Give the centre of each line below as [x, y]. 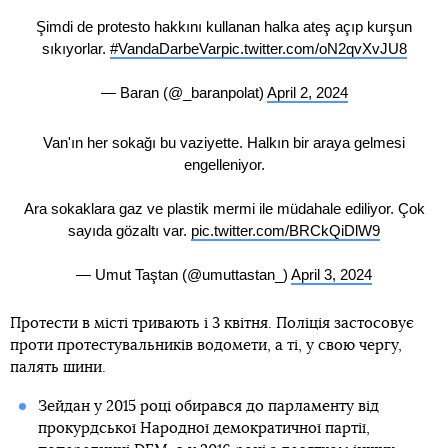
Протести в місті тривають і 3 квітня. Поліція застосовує [212, 324]
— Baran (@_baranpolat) [183, 93]
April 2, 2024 [307, 93]
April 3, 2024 [331, 274]
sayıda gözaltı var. [129, 230]
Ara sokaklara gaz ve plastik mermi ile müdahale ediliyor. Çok [224, 208]
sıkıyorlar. [75, 49]
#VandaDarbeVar [165, 49]
